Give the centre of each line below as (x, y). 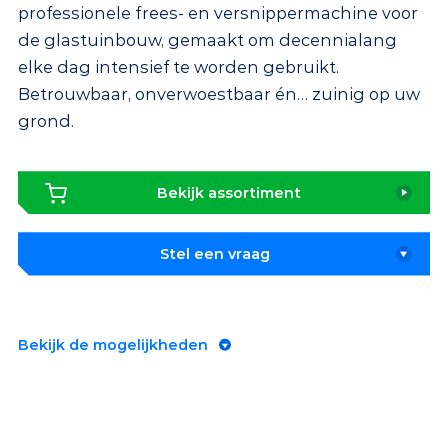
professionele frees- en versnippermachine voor (218, 13)
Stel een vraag (215, 253)
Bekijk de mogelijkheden (113, 344)
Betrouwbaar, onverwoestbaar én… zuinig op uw (219, 94)
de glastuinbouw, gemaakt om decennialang (207, 40)
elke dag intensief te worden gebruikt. (178, 67)
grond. (46, 121)
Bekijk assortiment (228, 192)
